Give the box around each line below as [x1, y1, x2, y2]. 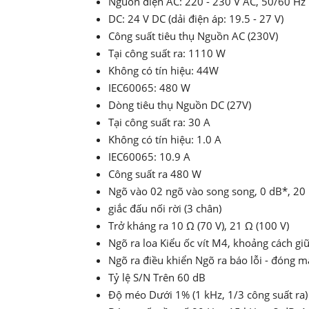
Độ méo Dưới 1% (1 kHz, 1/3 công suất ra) [108, 288, 308, 302]
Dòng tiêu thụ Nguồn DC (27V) [108, 98, 251, 112]
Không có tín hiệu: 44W [108, 63, 219, 78]
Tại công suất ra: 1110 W [108, 46, 226, 61]
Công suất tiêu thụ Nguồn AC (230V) [108, 29, 278, 43]
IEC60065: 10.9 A [108, 150, 190, 164]
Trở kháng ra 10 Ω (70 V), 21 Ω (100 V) [108, 219, 289, 233]
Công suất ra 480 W [108, 167, 201, 181]
